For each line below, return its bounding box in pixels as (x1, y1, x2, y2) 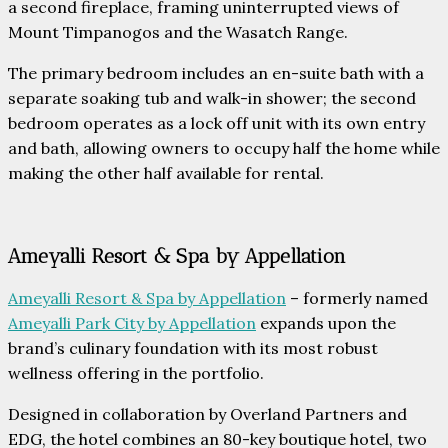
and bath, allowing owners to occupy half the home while (8, 138, 440, 159)
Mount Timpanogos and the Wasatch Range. (8, 22, 348, 43)
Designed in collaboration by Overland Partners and (8, 403, 407, 424)
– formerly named (286, 287, 428, 308)
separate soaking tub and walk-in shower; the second (8, 88, 416, 109)
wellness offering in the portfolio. (8, 362, 264, 383)
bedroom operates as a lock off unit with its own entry (8, 113, 425, 134)
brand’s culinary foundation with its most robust (8, 337, 378, 358)
